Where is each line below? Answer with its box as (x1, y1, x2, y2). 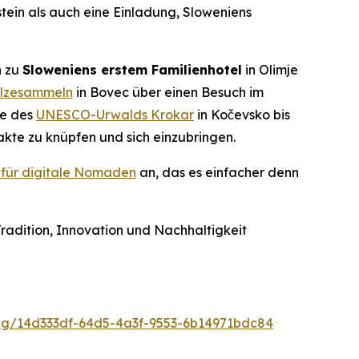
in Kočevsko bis (194, 107, 290, 123)
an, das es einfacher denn (136, 164, 299, 181)
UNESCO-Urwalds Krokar (36, 107, 194, 123)
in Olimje (242, 62, 298, 79)
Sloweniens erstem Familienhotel (22, 62, 242, 79)
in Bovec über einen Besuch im (73, 84, 264, 101)
